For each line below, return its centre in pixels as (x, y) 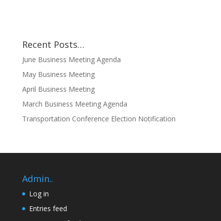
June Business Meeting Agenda (71, 60)
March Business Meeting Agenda (74, 104)
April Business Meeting (58, 89)
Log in (39, 194)
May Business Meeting (58, 74)
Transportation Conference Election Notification (99, 119)
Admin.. (37, 179)
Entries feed (48, 209)
